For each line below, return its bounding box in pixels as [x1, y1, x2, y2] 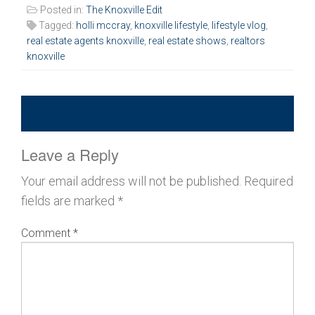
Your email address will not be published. [21, 173, 241, 188]
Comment [21, 226, 73, 240]
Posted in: [38, 4, 86, 16]
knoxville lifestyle [134, 20, 207, 32]
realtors [231, 35, 265, 47]
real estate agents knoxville [27, 35, 144, 47]
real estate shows [148, 35, 226, 47]
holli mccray [76, 20, 130, 32]
